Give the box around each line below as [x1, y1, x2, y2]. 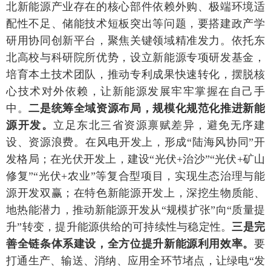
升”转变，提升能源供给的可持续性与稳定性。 [6, 220, 232, 233]
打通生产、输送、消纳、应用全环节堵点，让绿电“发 [6, 254, 265, 267]
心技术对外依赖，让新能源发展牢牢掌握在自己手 [6, 85, 265, 97]
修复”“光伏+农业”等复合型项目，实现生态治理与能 [6, 169, 265, 182]
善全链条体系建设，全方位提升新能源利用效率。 [6, 237, 254, 250]
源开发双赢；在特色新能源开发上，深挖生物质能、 [6, 186, 265, 199]
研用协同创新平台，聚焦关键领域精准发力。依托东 [6, 34, 265, 47]
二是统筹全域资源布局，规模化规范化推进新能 [28, 102, 266, 114]
